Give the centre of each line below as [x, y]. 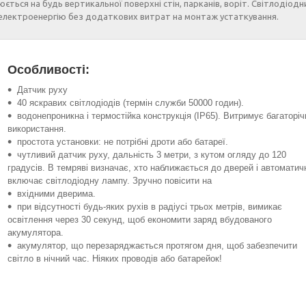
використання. [37, 129]
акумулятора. [36, 233]
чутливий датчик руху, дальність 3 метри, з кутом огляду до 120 [152, 155]
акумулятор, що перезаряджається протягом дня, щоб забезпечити [157, 246]
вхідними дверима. [56, 194]
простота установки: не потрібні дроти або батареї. [123, 142]
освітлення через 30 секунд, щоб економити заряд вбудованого [140, 220]
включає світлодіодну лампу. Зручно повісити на [110, 181]
